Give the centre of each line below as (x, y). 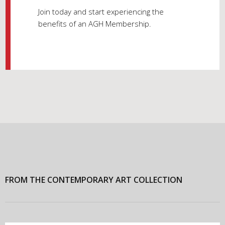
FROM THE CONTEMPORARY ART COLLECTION (94, 180)
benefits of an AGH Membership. (95, 24)
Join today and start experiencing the (101, 12)
